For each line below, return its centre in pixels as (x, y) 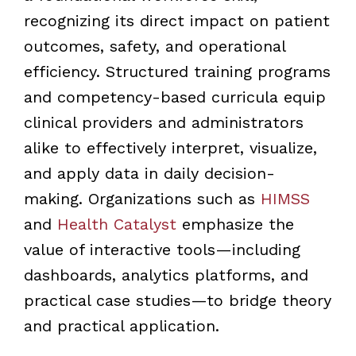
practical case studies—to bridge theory (177, 300)
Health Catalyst (116, 224)
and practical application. (121, 325)
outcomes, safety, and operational (154, 46)
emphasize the (235, 224)
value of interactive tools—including (162, 249)
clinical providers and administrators (163, 122)
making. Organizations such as (142, 198)
